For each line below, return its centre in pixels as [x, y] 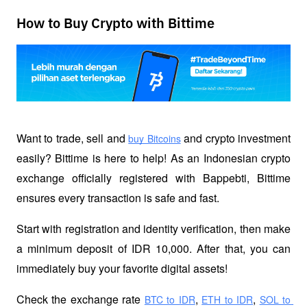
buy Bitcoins [155, 139]
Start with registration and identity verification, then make [153, 229]
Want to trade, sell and [73, 138]
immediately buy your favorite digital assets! [122, 269]
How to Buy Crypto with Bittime [115, 24]
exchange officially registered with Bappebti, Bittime [153, 178]
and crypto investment [236, 138]
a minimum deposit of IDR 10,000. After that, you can [153, 249]
